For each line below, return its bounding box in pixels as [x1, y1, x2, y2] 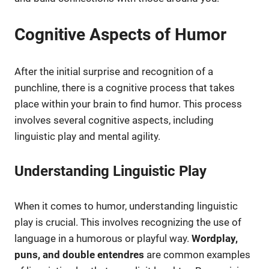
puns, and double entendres [14, 248, 144, 261]
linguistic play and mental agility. [14, 130, 160, 142]
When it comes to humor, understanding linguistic [14, 199, 238, 212]
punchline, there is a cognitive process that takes [14, 81, 235, 94]
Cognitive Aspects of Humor [14, 25, 226, 45]
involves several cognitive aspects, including [14, 113, 214, 126]
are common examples [144, 248, 250, 261]
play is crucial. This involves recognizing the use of [14, 216, 241, 228]
